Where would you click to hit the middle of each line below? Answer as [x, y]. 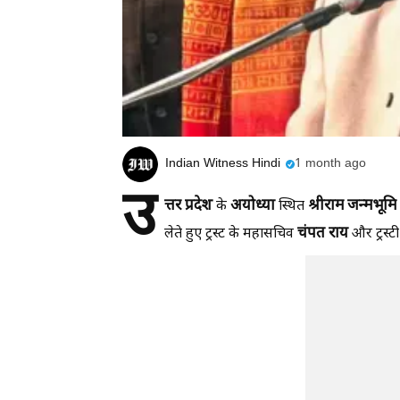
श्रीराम [328, 206]
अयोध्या [253, 206]
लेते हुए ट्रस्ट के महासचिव [231, 234]
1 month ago [330, 164]
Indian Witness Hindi [223, 164]
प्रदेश [199, 206]
